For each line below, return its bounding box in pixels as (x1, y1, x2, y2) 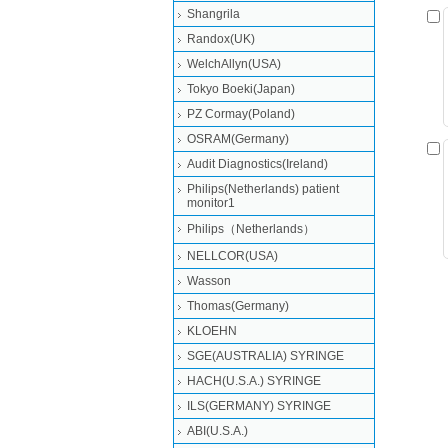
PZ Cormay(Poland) (187, 107, 295, 121)
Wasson (187, 274, 231, 288)
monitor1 (187, 196, 235, 210)
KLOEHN (187, 324, 237, 338)
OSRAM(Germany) (187, 132, 289, 146)
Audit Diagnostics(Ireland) (187, 157, 328, 171)
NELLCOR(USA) (187, 249, 278, 263)
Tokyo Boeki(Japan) (187, 82, 295, 96)
